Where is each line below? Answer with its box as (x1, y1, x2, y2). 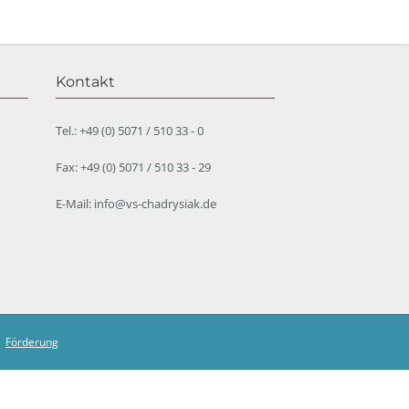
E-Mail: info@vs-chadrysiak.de (56, 195, 216, 212)
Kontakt (56, 73, 115, 90)
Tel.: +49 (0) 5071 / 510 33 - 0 (56, 122, 204, 139)
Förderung (5, 334, 58, 350)
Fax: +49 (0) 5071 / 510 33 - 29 (56, 159, 211, 175)
